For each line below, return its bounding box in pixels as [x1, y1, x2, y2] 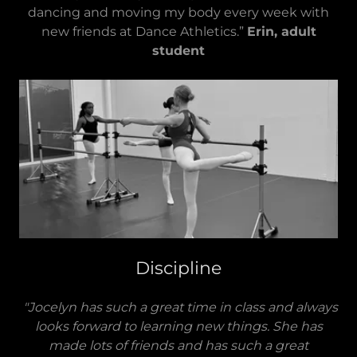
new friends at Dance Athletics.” [41, 24, 247, 39]
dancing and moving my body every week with [28, 5, 329, 20]
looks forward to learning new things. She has [34, 319, 323, 335]
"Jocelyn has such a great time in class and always [22, 300, 338, 316]
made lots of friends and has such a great [49, 338, 308, 354]
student [152, 43, 205, 58]
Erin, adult [246, 24, 316, 39]
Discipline [135, 257, 222, 280]
